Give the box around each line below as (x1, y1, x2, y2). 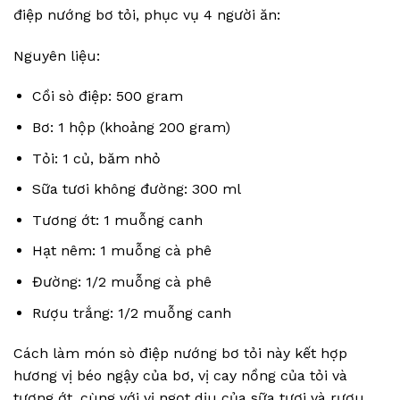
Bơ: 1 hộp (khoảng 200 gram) (31, 118, 230, 136)
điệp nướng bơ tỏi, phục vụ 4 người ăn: (13, 5, 280, 23)
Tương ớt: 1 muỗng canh (31, 211, 203, 229)
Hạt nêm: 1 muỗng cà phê (31, 242, 212, 260)
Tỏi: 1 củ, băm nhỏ (31, 149, 161, 167)
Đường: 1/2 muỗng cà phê (31, 272, 212, 290)
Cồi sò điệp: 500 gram (31, 87, 183, 105)
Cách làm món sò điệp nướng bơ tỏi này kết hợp (13, 345, 347, 362)
